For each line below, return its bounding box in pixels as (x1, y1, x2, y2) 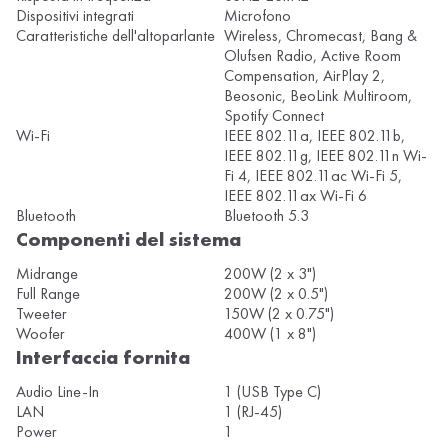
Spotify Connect (224, 105, 324, 127)
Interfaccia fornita (16, 344, 190, 371)
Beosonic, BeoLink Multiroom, (224, 85, 412, 107)
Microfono (224, 5, 291, 27)
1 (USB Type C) (224, 381, 321, 403)
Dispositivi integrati (16, 5, 134, 27)
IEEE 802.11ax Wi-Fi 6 (224, 185, 367, 207)
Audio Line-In (16, 381, 99, 403)
